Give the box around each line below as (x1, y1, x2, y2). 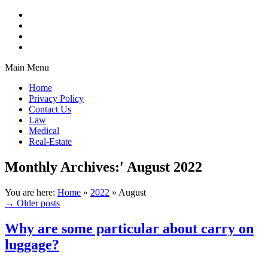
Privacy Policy (29, 93, 84, 103)
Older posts (14, 197, 60, 208)
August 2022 (127, 159, 202, 175)
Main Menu (5, 62, 49, 72)
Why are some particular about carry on (5, 220, 254, 236)
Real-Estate (29, 136, 72, 147)
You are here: (5, 187, 57, 197)
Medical (29, 126, 59, 136)
